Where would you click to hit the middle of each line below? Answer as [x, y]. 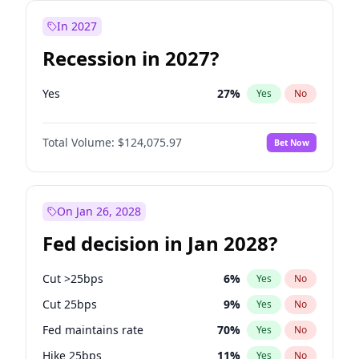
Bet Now [291, 142]
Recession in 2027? [131, 58]
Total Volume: [79, 142]
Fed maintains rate [93, 330]
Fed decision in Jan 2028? [160, 243]
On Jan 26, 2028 [99, 211]
